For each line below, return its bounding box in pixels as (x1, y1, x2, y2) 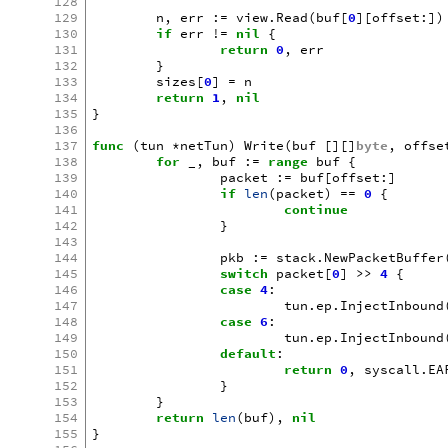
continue (284, 200, 349, 218)
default (220, 344, 277, 362)
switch (220, 264, 269, 282)
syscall (364, 360, 421, 378)
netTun (180, 136, 229, 154)
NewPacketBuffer (324, 248, 445, 266)
